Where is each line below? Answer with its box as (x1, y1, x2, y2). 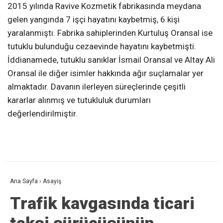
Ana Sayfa (10, 178, 38, 185)
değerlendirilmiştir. (7, 109, 78, 119)
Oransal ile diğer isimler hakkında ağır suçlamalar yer (7, 68, 204, 79)
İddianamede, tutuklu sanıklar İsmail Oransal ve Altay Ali (7, 55, 215, 65)
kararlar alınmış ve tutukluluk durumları (7, 95, 151, 106)
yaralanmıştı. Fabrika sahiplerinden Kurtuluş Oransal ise (7, 28, 213, 38)
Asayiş (43, 178, 61, 185)
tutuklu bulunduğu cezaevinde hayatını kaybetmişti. (7, 41, 196, 52)
